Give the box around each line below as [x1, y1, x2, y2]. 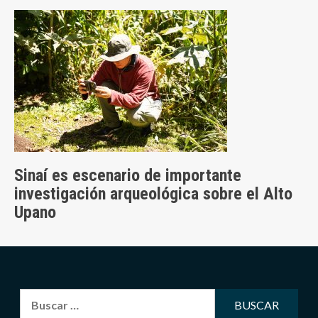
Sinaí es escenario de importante [14, 165, 241, 186]
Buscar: [18, 290, 59, 305]
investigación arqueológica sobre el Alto [14, 184, 292, 204]
